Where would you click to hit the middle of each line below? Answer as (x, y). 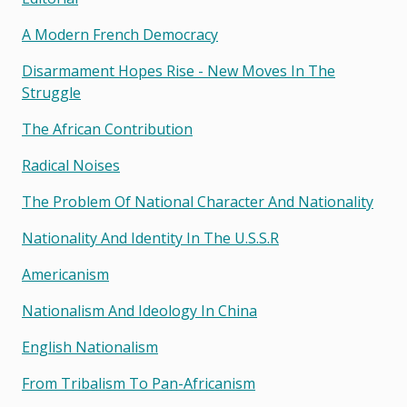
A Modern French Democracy (120, 35)
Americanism (65, 275)
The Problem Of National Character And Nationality (198, 202)
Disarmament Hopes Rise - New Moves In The (179, 71)
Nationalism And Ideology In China (139, 311)
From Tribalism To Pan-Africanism (139, 384)
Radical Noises (71, 166)
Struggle (51, 93)
